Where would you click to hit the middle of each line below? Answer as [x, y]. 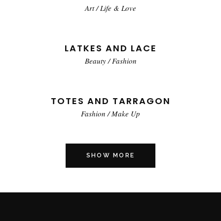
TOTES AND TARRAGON [110, 101]
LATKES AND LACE [110, 48]
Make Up [126, 114]
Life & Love [118, 8]
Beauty [95, 61]
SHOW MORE [110, 156]
